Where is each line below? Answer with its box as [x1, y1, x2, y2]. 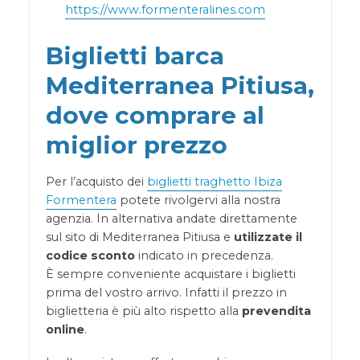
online [45, 321, 84, 337]
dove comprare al [45, 100, 264, 129]
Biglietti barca [45, 40, 224, 70]
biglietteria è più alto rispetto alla [45, 303, 242, 318]
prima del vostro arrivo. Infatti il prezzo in [45, 284, 287, 300]
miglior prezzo [45, 129, 227, 159]
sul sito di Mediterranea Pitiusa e [45, 229, 234, 244]
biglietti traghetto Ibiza [146, 174, 282, 189]
